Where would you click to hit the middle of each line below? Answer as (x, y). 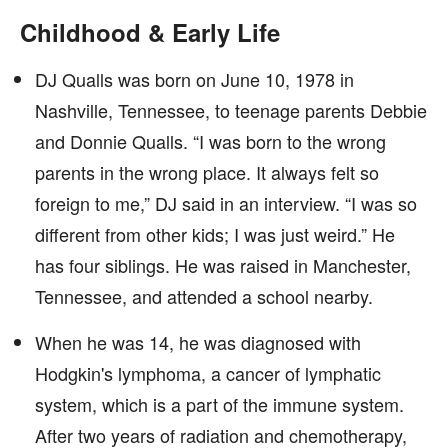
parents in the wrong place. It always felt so (207, 172)
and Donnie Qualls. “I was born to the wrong (210, 141)
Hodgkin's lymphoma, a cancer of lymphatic (208, 373)
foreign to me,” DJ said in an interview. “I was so (226, 203)
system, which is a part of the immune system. (219, 404)
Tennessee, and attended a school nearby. (204, 296)
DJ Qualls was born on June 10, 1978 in (194, 79)
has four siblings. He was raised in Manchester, (223, 265)
